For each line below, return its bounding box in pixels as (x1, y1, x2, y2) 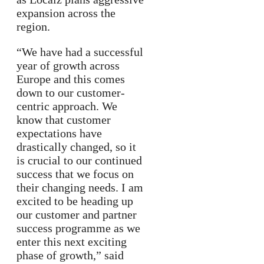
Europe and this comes (16, 72, 125, 86)
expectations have (16, 127, 102, 140)
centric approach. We (16, 100, 117, 113)
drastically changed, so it (16, 140, 136, 154)
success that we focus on (16, 167, 134, 181)
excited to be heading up (16, 194, 133, 208)
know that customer (16, 113, 111, 127)
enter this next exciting (16, 235, 127, 249)
